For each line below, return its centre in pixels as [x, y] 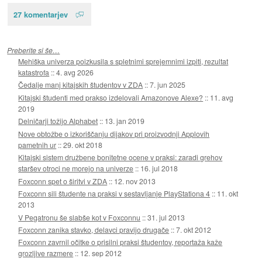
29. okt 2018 [83, 144]
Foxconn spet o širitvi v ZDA [63, 181]
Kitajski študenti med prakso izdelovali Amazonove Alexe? [111, 97]
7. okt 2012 [194, 230]
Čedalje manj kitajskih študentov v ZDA [81, 85]
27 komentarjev [40, 14]
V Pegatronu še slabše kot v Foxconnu [80, 217]
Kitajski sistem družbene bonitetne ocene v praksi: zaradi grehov [120, 157]
